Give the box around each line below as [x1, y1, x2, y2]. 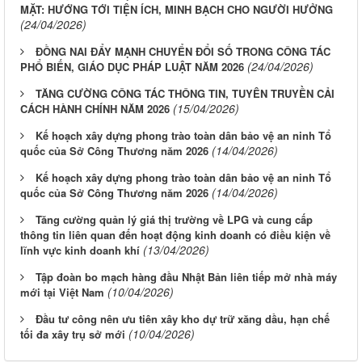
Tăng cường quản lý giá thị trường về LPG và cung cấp [36, 211, 313, 227]
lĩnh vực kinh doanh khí [20, 242, 140, 258]
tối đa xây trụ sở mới [20, 326, 125, 342]
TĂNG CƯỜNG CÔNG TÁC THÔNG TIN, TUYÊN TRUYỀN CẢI [36, 85, 335, 101]
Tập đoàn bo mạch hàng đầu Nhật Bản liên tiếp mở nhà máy [36, 268, 337, 284]
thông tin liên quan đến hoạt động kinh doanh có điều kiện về [20, 226, 330, 242]
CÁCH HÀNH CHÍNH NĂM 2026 [20, 100, 170, 116]
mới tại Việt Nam [20, 284, 104, 300]
